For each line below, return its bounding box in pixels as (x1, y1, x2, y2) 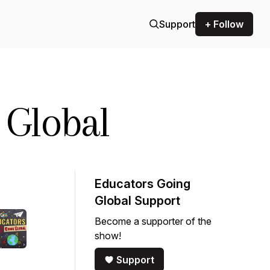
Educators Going (95, 177, 190, 191)
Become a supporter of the (95, 215, 212, 227)
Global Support (95, 193, 180, 208)
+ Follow (205, 18, 243, 30)
